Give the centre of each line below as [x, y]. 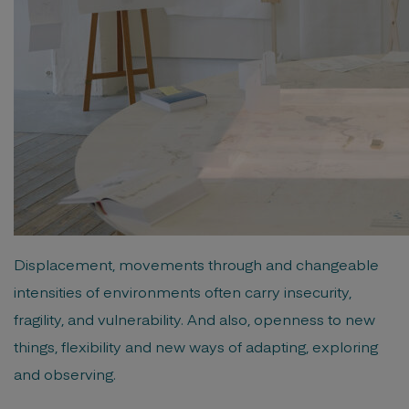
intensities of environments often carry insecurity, [183, 291]
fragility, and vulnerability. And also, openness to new [194, 319]
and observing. [65, 373]
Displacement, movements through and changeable [196, 264]
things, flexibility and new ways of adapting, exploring [196, 346]
